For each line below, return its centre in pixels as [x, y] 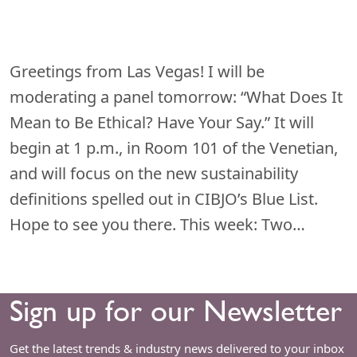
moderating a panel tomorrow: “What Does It [176, 96]
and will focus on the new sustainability [154, 173]
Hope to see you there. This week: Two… [159, 224]
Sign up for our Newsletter [176, 310]
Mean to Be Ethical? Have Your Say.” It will [162, 122]
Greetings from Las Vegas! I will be [137, 71]
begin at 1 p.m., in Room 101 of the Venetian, [174, 147]
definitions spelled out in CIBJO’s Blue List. [164, 198]
